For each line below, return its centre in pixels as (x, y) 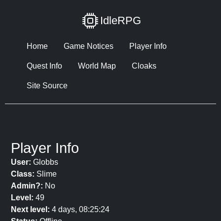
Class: (23, 174)
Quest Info (44, 66)
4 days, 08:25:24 (80, 209)
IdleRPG (120, 20)
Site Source (47, 86)
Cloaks (144, 66)
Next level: (30, 209)
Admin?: (27, 186)
